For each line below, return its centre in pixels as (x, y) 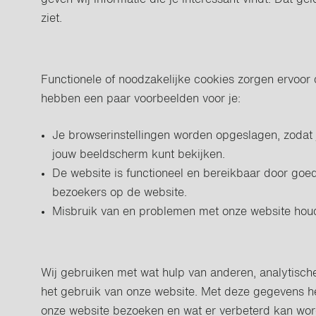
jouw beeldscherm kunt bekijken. (139, 155)
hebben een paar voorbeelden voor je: (141, 99)
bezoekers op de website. (120, 193)
